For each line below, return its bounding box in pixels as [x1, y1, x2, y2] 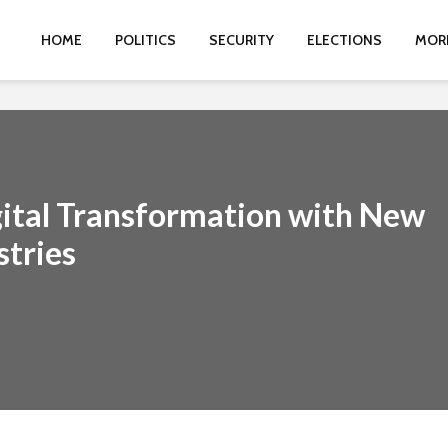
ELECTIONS [307, 31, 382, 49]
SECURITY [209, 31, 274, 49]
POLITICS [115, 31, 176, 49]
